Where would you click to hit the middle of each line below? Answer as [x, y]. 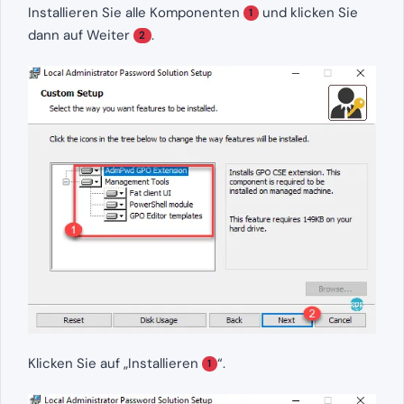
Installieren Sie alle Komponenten [136, 12]
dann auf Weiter [81, 35]
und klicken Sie [308, 12]
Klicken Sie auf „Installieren [115, 363]
